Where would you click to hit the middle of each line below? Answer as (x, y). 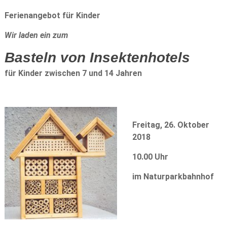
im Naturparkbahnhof (173, 177)
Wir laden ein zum (37, 35)
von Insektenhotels (125, 58)
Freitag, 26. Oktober (171, 125)
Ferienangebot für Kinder (52, 15)
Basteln (30, 58)
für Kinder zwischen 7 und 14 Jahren (73, 73)
